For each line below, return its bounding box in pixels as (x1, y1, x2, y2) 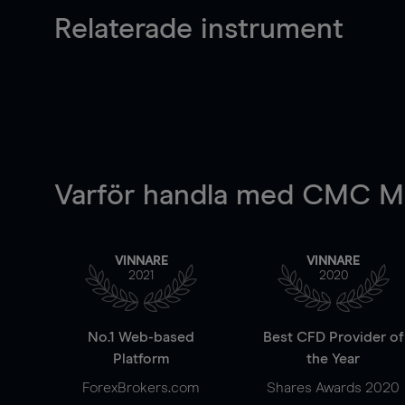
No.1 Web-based (88, 330, 195, 344)
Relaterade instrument (54, 15, 344, 44)
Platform (112, 352, 170, 366)
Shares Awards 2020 (267, 381, 400, 395)
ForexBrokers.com (82, 381, 201, 395)
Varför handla (54, 182, 236, 211)
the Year (306, 352, 361, 366)
